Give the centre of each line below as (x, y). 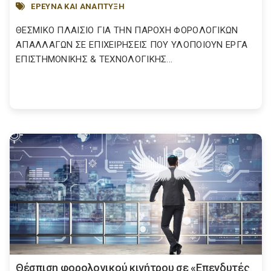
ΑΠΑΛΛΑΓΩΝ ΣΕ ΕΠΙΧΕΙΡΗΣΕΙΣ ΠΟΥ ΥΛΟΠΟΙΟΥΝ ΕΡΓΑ (132, 45)
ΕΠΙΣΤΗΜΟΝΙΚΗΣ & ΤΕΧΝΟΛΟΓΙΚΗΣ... (94, 59)
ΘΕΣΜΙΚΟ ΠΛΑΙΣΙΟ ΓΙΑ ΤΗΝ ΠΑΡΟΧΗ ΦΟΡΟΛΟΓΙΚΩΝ (127, 30)
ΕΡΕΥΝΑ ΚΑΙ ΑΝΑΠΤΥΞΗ (78, 6)
